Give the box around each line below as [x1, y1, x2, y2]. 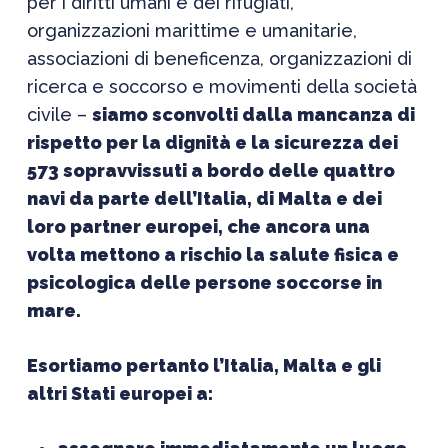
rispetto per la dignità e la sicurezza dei [26, 132, 398, 153]
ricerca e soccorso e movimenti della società [26, 76, 417, 97]
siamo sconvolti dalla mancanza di [91, 104, 415, 125]
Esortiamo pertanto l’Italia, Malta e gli [26, 355, 381, 376]
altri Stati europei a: [26, 383, 213, 404]
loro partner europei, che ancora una [26, 216, 370, 237]
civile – [26, 104, 92, 125]
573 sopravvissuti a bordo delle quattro [26, 160, 395, 181]
